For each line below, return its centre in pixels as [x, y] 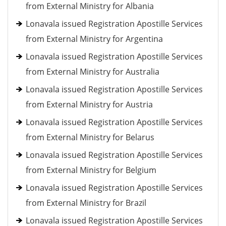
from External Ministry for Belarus [90, 137]
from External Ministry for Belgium [91, 170]
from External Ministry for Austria [89, 104]
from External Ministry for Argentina [94, 39]
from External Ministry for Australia [93, 72]
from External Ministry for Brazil [86, 203]
